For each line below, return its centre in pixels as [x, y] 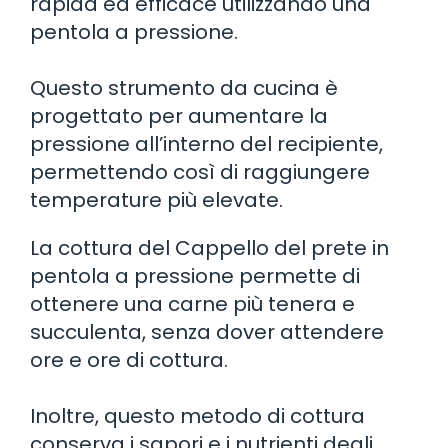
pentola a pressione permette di [195, 275]
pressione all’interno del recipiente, [206, 143]
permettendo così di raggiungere [200, 171]
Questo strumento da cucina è [184, 87]
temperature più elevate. [156, 199]
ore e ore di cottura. [129, 359]
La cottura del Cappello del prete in [209, 247]
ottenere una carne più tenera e [192, 303]
